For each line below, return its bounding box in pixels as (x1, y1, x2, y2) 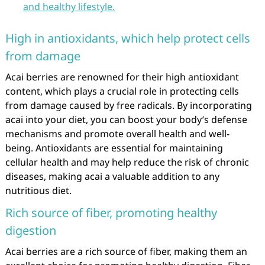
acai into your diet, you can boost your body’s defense (5, 113, 247, 126)
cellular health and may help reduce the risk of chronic (5, 156, 249, 169)
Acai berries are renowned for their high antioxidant (5, 70, 239, 83)
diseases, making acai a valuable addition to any (5, 170, 219, 183)
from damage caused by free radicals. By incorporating (5, 99, 252, 112)
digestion (5, 222, 56, 238)
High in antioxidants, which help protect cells (5, 30, 250, 46)
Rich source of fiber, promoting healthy (5, 205, 217, 221)
